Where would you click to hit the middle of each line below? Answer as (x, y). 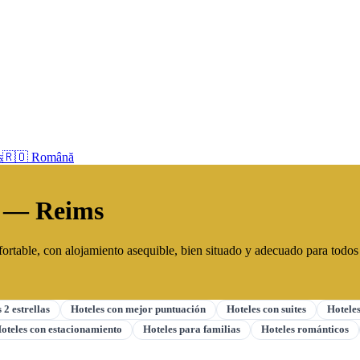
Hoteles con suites (266, 309)
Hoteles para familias (192, 329)
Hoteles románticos (305, 329)
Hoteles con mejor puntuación (138, 309)
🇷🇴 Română (38, 157)
